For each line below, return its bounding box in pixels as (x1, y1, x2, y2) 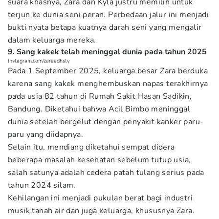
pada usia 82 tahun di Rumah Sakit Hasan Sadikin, (8, 91, 192, 102)
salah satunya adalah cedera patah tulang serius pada (8, 167, 204, 178)
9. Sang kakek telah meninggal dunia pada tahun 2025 (8, 46, 207, 57)
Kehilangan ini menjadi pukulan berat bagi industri (8, 193, 193, 203)
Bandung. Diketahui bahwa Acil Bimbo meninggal (8, 104, 190, 114)
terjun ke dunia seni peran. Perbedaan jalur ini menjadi (8, 9, 209, 20)
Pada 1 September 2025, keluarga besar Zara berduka (8, 66, 208, 76)
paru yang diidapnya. (8, 129, 86, 140)
